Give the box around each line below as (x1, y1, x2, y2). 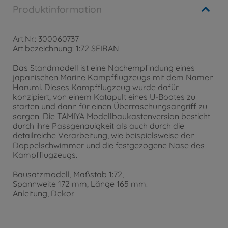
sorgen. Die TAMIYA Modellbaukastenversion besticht (13, 111, 210, 121)
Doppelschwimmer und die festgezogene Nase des (13, 140, 205, 150)
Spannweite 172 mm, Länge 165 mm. (13, 179, 148, 189)
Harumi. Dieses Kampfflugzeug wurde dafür (13, 82, 179, 92)
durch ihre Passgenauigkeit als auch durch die (13, 121, 184, 131)
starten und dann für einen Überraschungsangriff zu (13, 101, 207, 111)
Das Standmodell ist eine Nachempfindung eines (13, 63, 195, 73)
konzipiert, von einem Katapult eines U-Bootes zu (13, 92, 195, 102)
